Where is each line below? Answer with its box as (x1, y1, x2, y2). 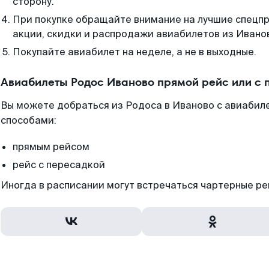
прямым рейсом (13, 141, 89, 153)
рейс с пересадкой (13, 159, 105, 171)
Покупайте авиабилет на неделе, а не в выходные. (13, 46, 256, 58)
